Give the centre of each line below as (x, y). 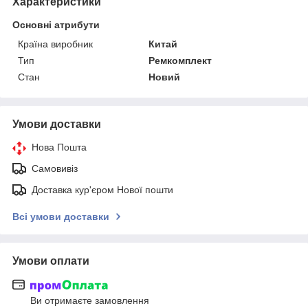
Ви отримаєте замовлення (90, 301)
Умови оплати (51, 261)
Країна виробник (55, 44)
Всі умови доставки (61, 216)
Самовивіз (55, 168)
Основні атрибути (56, 24)
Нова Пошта (59, 147)
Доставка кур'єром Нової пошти (102, 189)
